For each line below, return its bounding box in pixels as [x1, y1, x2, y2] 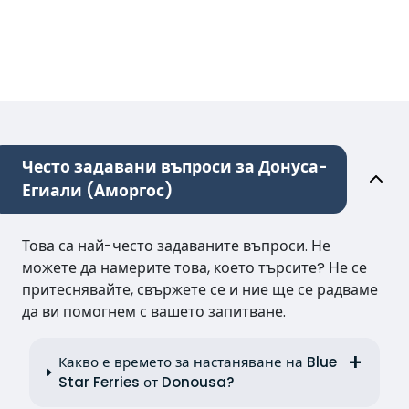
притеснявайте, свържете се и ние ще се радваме [22, 278, 378, 300]
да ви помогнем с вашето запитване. [22, 300, 286, 322]
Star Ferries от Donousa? [58, 372, 235, 392]
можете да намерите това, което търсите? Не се [22, 257, 367, 278]
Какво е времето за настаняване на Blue [58, 351, 337, 372]
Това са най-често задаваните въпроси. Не [22, 235, 330, 257]
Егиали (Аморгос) [22, 179, 173, 202]
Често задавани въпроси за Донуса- [22, 155, 328, 178]
